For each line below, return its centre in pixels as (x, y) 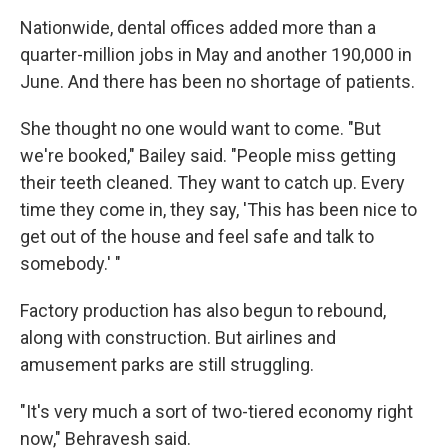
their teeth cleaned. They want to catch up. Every (212, 183)
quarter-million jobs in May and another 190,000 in (216, 55)
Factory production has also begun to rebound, (203, 311)
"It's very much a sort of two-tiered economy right (216, 412)
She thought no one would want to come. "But (200, 129)
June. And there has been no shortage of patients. (217, 82)
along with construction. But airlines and (178, 338)
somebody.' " (70, 264)
